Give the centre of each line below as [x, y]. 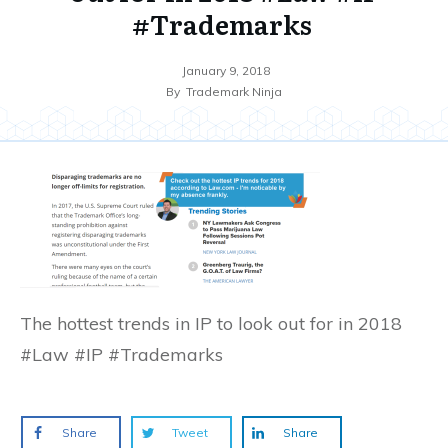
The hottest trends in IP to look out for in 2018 [211, 323]
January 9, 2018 [225, 70]
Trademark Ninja [234, 91]
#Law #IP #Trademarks [121, 354]
